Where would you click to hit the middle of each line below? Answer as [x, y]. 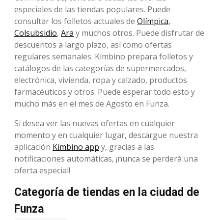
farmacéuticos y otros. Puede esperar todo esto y [105, 92]
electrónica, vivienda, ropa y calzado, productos [101, 80]
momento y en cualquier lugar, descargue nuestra [106, 135]
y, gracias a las [127, 147]
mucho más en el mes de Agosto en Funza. [92, 103]
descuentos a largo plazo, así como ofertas [93, 44]
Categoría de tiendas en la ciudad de [107, 192]
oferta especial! [42, 170]
